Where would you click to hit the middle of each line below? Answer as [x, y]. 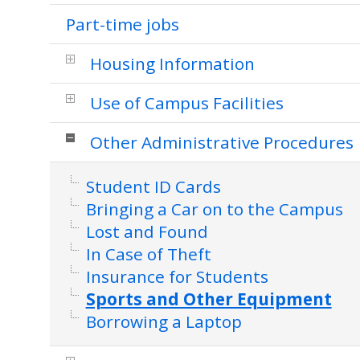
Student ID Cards [153, 186]
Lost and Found [147, 231]
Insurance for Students [177, 276]
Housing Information [172, 63]
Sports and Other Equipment [209, 299]
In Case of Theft [148, 254]
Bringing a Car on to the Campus [214, 209]
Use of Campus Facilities [186, 103]
